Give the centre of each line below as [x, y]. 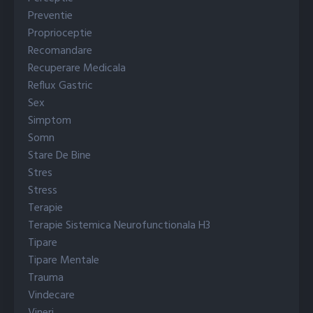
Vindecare [51, 296]
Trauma [46, 278]
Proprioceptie [60, 34]
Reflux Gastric [60, 86]
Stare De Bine [59, 156]
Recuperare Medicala [77, 69]
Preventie [50, 16]
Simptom [50, 121]
